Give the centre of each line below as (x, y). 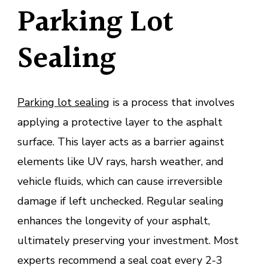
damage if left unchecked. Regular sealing (121, 201)
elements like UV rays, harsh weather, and (121, 162)
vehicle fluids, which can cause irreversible (120, 182)
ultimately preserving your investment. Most (128, 241)
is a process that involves (172, 103)
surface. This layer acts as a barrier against (121, 142)
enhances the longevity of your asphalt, (114, 221)
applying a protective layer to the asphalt (120, 122)
